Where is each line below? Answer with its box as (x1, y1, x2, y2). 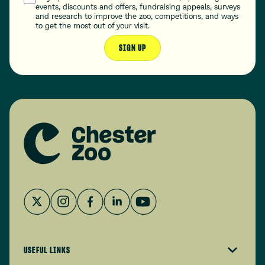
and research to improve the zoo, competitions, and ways (35, 11, 238, 21)
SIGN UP (118, 43, 147, 53)
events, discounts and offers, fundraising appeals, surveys (35, 2, 240, 11)
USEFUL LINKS (24, 245, 70, 256)
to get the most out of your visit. (35, 21, 150, 30)
